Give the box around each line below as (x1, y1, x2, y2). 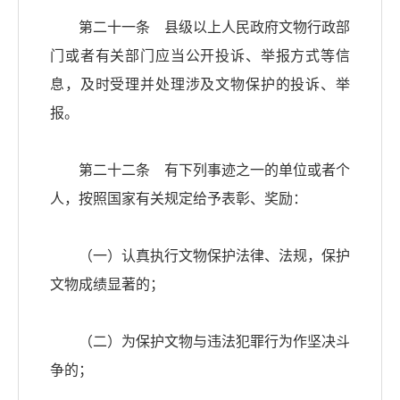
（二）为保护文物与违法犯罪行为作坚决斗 (50, 334, 350, 350)
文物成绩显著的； (50, 277, 164, 293)
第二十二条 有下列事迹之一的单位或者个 (50, 162, 350, 179)
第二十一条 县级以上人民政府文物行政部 (50, 20, 350, 36)
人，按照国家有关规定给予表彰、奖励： (50, 191, 307, 207)
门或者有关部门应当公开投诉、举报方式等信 (50, 48, 350, 64)
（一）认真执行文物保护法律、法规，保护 (50, 248, 350, 264)
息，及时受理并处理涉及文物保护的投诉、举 (50, 77, 350, 93)
